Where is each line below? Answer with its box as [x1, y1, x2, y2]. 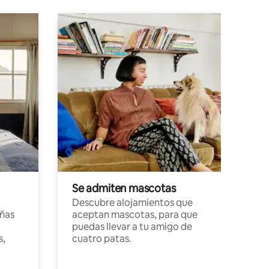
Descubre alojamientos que [72, 196, 193, 209]
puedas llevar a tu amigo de [72, 220, 192, 233]
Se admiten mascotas [72, 181, 176, 195]
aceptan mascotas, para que [72, 208, 198, 221]
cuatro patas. [72, 232, 131, 245]
